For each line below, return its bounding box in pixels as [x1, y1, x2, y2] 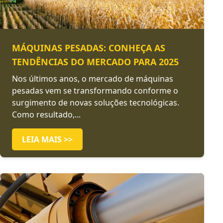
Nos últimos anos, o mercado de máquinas [12, 73, 173, 84]
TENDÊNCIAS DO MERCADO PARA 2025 [12, 56, 179, 68]
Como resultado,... [12, 109, 81, 120]
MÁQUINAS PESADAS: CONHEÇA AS [12, 42, 165, 54]
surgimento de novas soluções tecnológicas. [12, 97, 179, 108]
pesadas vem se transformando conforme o [12, 85, 178, 96]
